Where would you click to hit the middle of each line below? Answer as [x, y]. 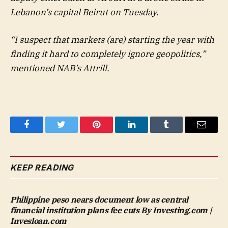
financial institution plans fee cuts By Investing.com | [111, 210]
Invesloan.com [38, 221]
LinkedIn [147, 132]
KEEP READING [42, 167]
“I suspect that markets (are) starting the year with [112, 39]
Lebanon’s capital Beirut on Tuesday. [84, 12]
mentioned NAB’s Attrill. [60, 68]
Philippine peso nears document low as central [99, 199]
